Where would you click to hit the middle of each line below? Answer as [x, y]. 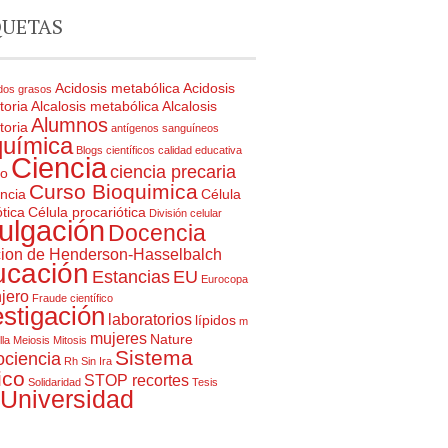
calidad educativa [200, 150]
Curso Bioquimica [113, 191]
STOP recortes [136, 380]
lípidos [215, 320]
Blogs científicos [115, 150]
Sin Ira [96, 361]
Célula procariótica [87, 212]
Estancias [131, 277]
